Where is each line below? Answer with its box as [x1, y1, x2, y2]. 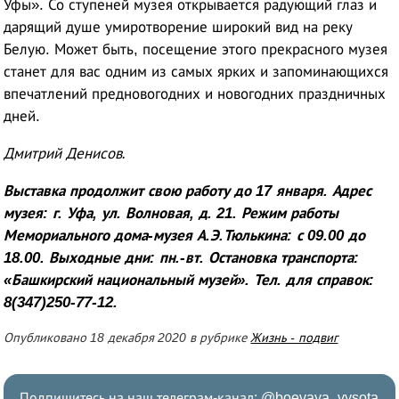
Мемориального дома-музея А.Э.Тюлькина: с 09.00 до [4, 226, 366, 244]
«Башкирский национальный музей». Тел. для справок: [4, 271, 375, 289]
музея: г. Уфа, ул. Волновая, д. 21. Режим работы [4, 204, 339, 222]
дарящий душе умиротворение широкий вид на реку [4, 18, 354, 36]
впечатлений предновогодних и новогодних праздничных [4, 85, 387, 102]
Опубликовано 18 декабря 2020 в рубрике [4, 330, 251, 345]
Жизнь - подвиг [250, 330, 338, 345]
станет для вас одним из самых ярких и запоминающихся [4, 62, 389, 80]
